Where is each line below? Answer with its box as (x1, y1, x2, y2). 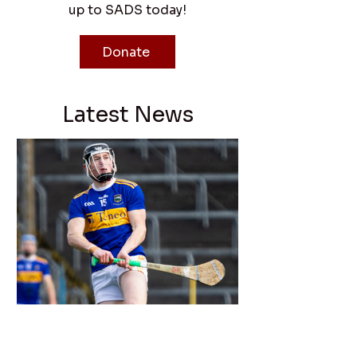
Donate (102, 43, 150, 61)
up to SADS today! (69, 2, 186, 18)
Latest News (61, 101, 194, 128)
